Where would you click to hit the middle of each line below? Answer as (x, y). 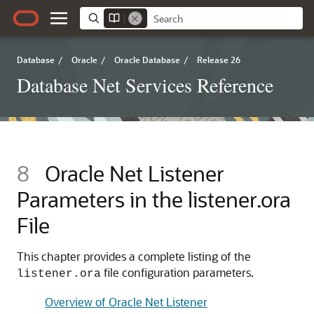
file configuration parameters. (177, 272)
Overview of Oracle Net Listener (126, 302)
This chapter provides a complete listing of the (134, 256)
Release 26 (219, 60)
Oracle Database (147, 60)
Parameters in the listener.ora (154, 199)
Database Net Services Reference (145, 85)
